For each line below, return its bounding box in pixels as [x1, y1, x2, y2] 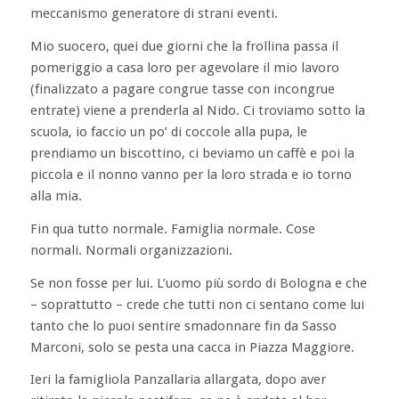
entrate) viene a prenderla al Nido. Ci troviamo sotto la [29, 102, 365, 118]
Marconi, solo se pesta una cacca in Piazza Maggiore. [29, 338, 354, 355]
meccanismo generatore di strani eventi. [29, 5, 278, 22]
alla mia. [29, 188, 82, 204]
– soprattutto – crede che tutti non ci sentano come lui [29, 296, 364, 313]
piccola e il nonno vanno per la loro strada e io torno [29, 167, 352, 183]
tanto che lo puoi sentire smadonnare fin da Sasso [29, 317, 337, 334]
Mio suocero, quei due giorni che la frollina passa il [29, 38, 338, 54]
